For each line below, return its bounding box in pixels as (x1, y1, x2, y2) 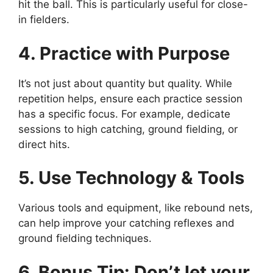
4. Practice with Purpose (18, 42, 230, 64)
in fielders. (18, 13, 69, 26)
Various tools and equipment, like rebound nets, (18, 202, 253, 214)
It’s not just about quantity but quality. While (18, 77, 232, 90)
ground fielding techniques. (18, 232, 152, 245)
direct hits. (18, 138, 70, 151)
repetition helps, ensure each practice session (18, 92, 243, 105)
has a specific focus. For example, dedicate (18, 107, 230, 120)
